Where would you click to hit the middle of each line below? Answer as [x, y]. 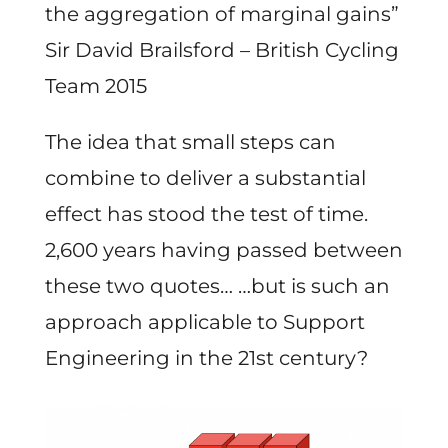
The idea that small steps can [190, 141]
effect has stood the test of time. [206, 213]
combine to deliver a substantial [205, 177]
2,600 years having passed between [223, 249]
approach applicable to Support [204, 321]
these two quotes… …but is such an [217, 285]
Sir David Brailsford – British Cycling [221, 49]
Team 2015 [95, 85]
